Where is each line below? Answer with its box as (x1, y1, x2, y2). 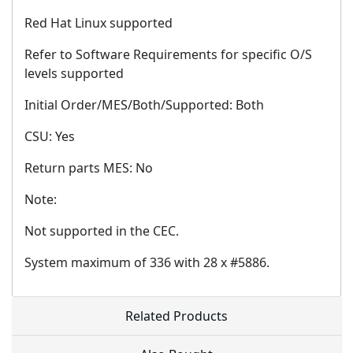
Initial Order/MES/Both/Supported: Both (24, 96, 264, 114)
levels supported (24, 65, 124, 83)
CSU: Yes (24, 128, 75, 146)
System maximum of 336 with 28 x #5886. (24, 254, 269, 272)
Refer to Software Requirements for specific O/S (24, 46, 312, 64)
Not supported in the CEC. (24, 222, 179, 240)
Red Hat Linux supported (24, 14, 173, 32)
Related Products (125, 307, 228, 325)
